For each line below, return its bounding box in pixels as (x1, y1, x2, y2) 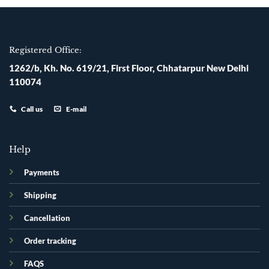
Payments (23, 168, 59, 178)
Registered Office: (9, 45, 82, 56)
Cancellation (23, 213, 70, 223)
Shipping (23, 190, 56, 201)
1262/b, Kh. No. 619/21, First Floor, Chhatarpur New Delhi (9, 63, 249, 74)
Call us (21, 105, 43, 113)
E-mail (65, 105, 87, 113)
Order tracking (23, 236, 76, 246)
